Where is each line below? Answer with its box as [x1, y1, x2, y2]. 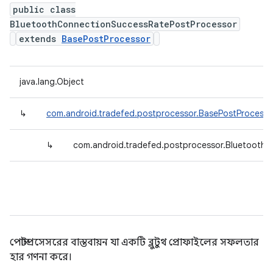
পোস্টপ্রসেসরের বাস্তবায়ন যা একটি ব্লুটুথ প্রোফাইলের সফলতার [10, 236, 259, 249]
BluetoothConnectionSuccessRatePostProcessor [10, 18, 237, 30]
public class [13, 4, 76, 15]
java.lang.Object [19, 76, 84, 87]
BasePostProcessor [62, 33, 151, 44]
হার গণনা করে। [10, 251, 72, 263]
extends [19, 33, 62, 44]
